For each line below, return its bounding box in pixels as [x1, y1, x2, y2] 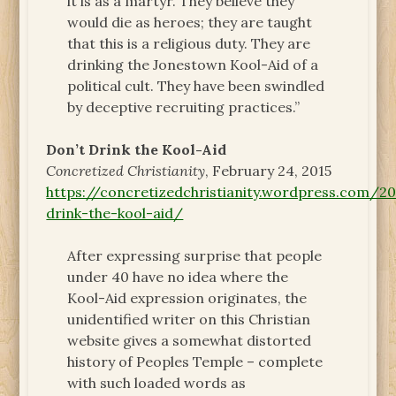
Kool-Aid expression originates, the [67, 288, 308, 307]
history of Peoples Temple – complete [67, 352, 324, 370]
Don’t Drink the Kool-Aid [46, 140, 227, 158]
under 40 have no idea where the [67, 267, 289, 286]
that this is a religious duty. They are [67, 34, 311, 52]
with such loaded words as [67, 373, 247, 392]
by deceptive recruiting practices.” [67, 97, 301, 116]
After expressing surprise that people [67, 246, 323, 264]
